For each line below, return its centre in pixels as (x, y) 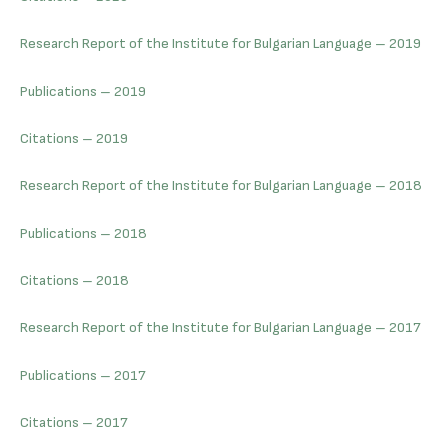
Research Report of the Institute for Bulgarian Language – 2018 (221, 186)
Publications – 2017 (83, 375)
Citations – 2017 (74, 423)
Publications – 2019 (83, 91)
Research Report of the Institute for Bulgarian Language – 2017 (220, 328)
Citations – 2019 (74, 138)
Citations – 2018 (74, 281)
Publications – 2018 (83, 233)
